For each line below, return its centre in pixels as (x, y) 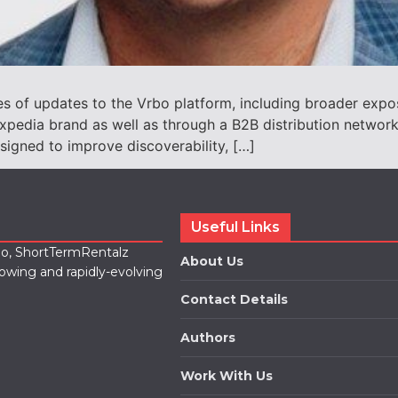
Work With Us (227, 376)
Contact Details (235, 300)
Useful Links (236, 227)
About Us (212, 262)
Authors (208, 338)
